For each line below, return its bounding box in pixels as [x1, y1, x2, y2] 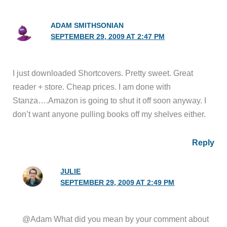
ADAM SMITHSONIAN [51, 22, 124, 30]
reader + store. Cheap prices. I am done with [13, 82, 171, 92]
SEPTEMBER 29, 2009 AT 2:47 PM [51, 33, 165, 41]
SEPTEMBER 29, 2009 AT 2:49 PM [60, 178, 175, 186]
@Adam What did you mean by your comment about [22, 214, 209, 223]
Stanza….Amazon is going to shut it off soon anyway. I [13, 96, 207, 105]
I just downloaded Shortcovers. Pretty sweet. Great [13, 68, 194, 78]
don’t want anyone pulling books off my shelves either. [13, 109, 206, 119]
